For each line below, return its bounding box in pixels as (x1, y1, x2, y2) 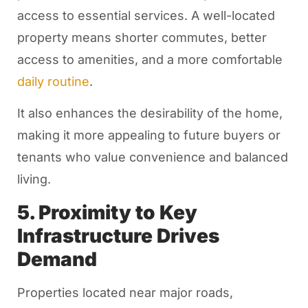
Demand (16, 247, 97, 271)
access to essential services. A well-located (16, 8, 275, 23)
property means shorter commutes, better (16, 30, 267, 45)
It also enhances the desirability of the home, (16, 106, 283, 121)
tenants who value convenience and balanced (16, 150, 288, 165)
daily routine (16, 74, 89, 89)
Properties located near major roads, (16, 285, 233, 300)
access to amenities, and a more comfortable (16, 52, 283, 67)
